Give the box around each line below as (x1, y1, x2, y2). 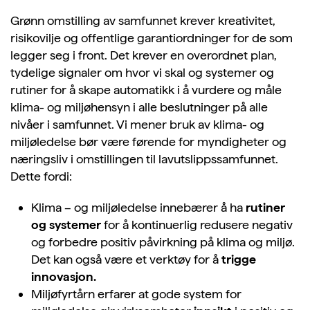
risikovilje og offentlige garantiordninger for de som (10, 30, 293, 45)
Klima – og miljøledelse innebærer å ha (31, 200, 246, 215)
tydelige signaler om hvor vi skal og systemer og (10, 65, 274, 80)
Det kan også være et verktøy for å (31, 252, 221, 266)
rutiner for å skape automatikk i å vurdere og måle (10, 82, 282, 97)
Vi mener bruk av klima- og (116, 117, 264, 131)
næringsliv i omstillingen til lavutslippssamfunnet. (10, 152, 278, 166)
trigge (221, 252, 256, 266)
